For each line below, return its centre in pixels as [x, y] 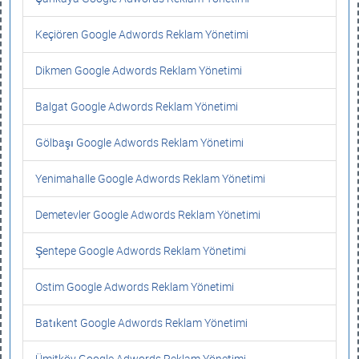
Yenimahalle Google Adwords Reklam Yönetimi [150, 178]
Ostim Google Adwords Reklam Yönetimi [135, 286]
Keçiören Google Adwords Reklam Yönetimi [142, 34]
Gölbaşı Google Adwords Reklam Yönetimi [139, 142]
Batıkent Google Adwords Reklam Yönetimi [141, 323]
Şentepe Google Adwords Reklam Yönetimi [141, 250]
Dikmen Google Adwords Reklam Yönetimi [139, 70]
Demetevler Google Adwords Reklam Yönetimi [148, 214]
